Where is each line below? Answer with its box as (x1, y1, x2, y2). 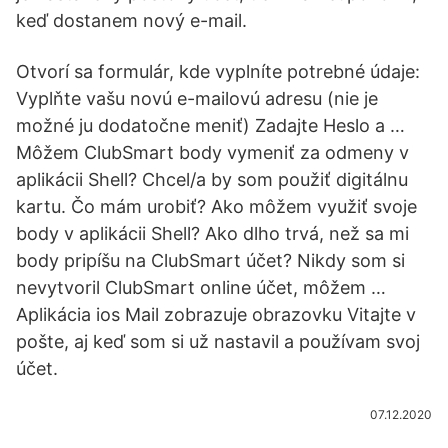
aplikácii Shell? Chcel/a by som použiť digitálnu (16, 169, 408, 190)
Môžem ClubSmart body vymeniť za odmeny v (16, 142, 409, 163)
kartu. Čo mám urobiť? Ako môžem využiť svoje (16, 196, 417, 217)
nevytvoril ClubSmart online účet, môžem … (16, 277, 386, 298)
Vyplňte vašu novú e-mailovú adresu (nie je (16, 88, 378, 109)
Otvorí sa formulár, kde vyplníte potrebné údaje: (16, 61, 420, 82)
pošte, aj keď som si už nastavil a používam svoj (16, 331, 420, 352)
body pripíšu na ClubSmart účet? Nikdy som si (16, 250, 405, 271)
